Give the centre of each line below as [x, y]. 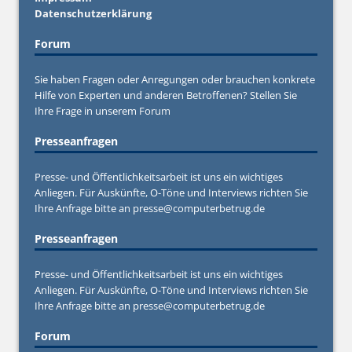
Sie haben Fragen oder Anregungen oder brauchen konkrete [175, 79]
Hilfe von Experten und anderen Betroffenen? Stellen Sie [166, 95]
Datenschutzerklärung [93, 13]
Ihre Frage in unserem [87, 110]
